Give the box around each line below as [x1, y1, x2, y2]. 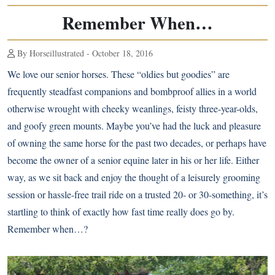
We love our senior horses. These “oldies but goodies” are [7, 68, 230, 80]
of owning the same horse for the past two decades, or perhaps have [7, 136, 266, 149]
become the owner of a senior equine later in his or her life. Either [7, 153, 259, 166]
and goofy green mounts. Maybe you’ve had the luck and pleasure [7, 119, 261, 132]
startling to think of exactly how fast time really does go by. [7, 205, 234, 218]
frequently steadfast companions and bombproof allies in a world [7, 85, 257, 98]
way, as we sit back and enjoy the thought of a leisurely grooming [7, 171, 260, 184]
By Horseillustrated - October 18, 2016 [15, 47, 153, 59]
